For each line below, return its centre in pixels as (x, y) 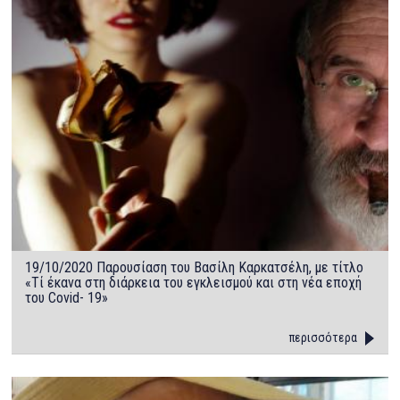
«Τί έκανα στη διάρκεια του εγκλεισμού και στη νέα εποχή (194, 283)
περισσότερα (323, 338)
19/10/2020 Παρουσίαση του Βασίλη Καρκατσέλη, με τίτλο (195, 268)
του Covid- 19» (67, 298)
